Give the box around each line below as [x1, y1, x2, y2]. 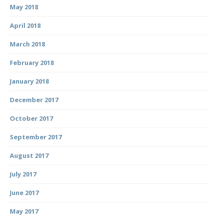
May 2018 [10, 2, 38, 11]
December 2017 [10, 95, 58, 104]
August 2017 [10, 151, 48, 160]
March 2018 [10, 39, 45, 48]
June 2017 [10, 188, 39, 197]
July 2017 [10, 169, 36, 178]
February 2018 [10, 58, 54, 67]
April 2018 [10, 21, 41, 30]
